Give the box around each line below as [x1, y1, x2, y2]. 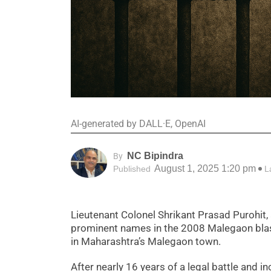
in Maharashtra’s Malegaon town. [71, 235, 221, 247]
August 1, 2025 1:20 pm [152, 163, 256, 174]
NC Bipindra [127, 151, 183, 162]
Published [113, 164, 151, 174]
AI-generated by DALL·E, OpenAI [71, 118, 206, 129]
